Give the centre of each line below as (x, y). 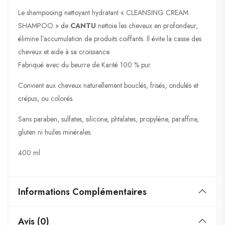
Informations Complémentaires (82, 192)
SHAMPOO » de (44, 25)
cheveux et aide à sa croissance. (64, 51)
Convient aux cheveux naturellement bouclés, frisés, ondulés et (108, 85)
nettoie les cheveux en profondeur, (148, 25)
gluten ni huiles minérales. (55, 132)
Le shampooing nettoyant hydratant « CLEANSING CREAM (103, 12)
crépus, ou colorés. (46, 98)
